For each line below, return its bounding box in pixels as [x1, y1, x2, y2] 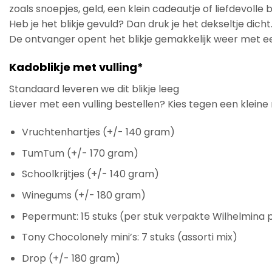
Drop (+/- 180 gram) [21, 251, 120, 265]
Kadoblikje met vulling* [9, 59, 143, 75]
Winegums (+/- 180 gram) [21, 188, 146, 203]
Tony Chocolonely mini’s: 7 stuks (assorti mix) [21, 230, 237, 245]
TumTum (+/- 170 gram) [21, 146, 138, 160]
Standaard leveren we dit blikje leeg [9, 82, 179, 97]
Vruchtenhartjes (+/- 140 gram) [21, 125, 175, 140]
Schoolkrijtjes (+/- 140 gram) [21, 167, 159, 182]
